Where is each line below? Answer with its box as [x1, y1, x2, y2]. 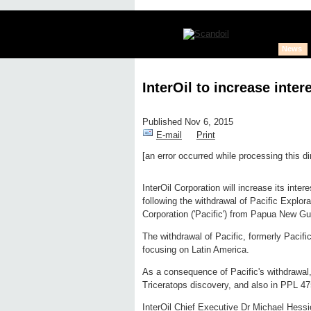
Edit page [162, 162, 193, 171]
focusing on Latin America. [142, 244, 249, 255]
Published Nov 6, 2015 [142, 117, 233, 128]
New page [219, 162, 253, 171]
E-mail [156, 130, 182, 141]
